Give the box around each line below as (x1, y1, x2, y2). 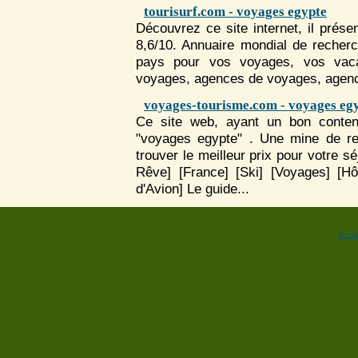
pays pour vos (136, 54, 241, 70)
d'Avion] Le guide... (136, 181, 249, 197)
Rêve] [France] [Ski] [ (136, 164, 275, 180)
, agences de (186, 70, 267, 86)
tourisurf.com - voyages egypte (144, 4, 327, 19)
